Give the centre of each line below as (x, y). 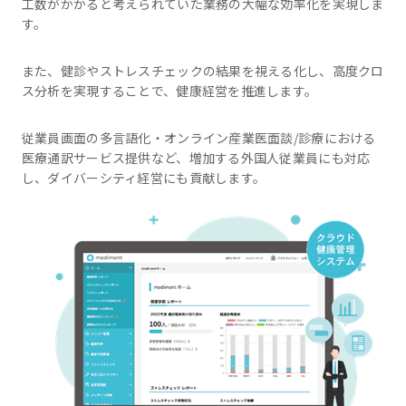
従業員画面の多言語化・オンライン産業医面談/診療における (198, 138)
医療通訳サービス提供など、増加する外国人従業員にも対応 (196, 158)
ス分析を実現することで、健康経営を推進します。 (169, 91)
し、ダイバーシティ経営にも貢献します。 (144, 178)
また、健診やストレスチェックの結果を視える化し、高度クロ (203, 71)
